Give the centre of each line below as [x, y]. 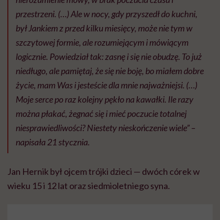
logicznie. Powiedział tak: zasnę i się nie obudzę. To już [109, 56]
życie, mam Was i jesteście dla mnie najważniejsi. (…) [107, 85]
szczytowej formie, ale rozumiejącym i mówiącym [102, 42]
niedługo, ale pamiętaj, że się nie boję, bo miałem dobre [110, 70]
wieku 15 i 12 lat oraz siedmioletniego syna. [89, 185]
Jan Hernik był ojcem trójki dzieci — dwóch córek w [104, 171]
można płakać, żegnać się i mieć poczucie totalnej [101, 113]
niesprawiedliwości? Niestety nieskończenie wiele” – [106, 127]
